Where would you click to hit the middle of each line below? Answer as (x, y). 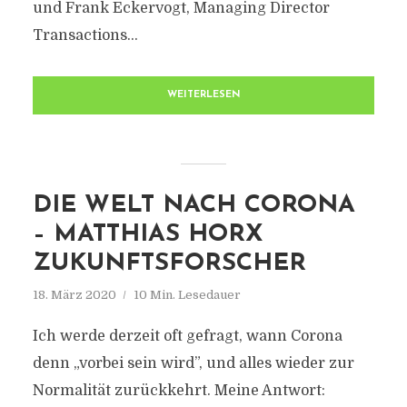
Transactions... (85, 35)
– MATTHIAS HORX (148, 235)
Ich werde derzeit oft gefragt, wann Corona (187, 336)
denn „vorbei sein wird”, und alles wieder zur (193, 363)
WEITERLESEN (203, 95)
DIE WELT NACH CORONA (194, 206)
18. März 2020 (74, 295)
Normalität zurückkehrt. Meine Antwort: (179, 391)
